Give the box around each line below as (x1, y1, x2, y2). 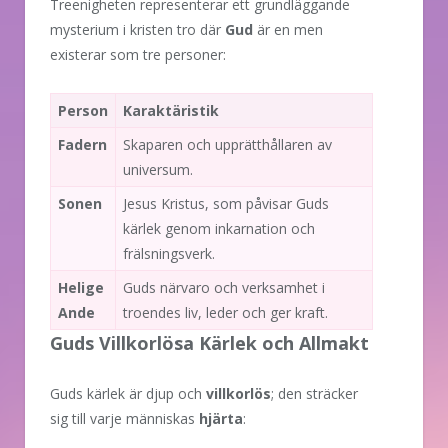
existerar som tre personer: (50, 44, 226, 64)
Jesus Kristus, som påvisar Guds (123, 193, 329, 213)
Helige (58, 277, 104, 297)
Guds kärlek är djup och (50, 383, 206, 403)
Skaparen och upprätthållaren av (123, 134, 332, 154)
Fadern (58, 134, 107, 154)
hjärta (199, 408, 243, 428)
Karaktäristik (123, 100, 219, 120)
